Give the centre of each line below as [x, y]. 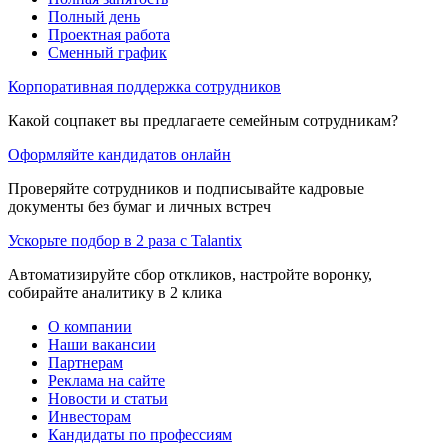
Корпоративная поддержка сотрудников [144, 86]
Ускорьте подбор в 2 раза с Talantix [125, 240]
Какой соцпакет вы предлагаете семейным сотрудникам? [203, 120]
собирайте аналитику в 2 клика [115, 292]
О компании [90, 326]
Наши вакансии [102, 344]
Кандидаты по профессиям [140, 434]
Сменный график [107, 52]
